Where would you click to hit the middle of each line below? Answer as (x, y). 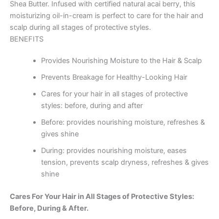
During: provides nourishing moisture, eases (114, 151)
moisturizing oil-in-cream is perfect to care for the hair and (107, 16)
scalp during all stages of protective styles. (80, 28)
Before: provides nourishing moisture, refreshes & (123, 122)
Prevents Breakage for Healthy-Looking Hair (114, 77)
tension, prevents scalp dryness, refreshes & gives (125, 163)
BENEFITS (27, 39)
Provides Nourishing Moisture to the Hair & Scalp (121, 61)
